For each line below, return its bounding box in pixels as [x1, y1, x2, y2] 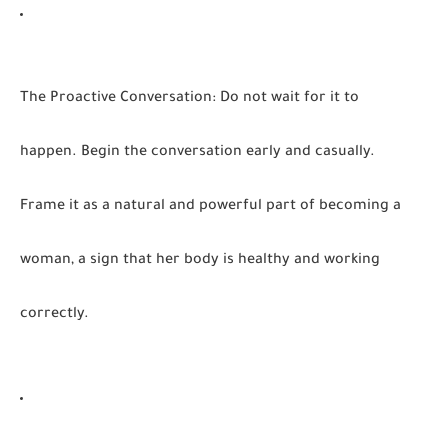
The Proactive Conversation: [20, 91, 216, 107]
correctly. [20, 307, 89, 323]
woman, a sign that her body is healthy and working [20, 253, 380, 269]
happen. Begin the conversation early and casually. [20, 145, 375, 161]
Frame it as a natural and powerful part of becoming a [20, 199, 401, 215]
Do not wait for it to [216, 91, 359, 107]
